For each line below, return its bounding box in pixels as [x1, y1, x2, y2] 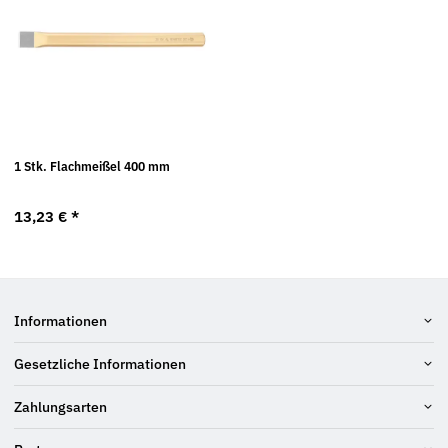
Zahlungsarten [14, 397, 107, 417]
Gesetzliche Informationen [14, 354, 186, 374]
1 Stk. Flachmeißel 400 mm [14, 158, 170, 176]
